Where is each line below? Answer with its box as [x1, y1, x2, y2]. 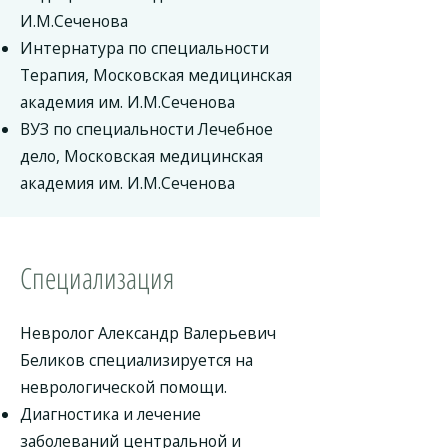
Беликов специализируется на [20, 349, 253, 371]
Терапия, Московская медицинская [20, 64, 292, 86]
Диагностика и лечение [20, 403, 201, 425]
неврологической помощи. [20, 376, 227, 398]
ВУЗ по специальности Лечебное [20, 118, 273, 140]
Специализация [20, 258, 174, 297]
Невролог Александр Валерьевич [20, 322, 276, 344]
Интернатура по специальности [20, 37, 269, 59]
